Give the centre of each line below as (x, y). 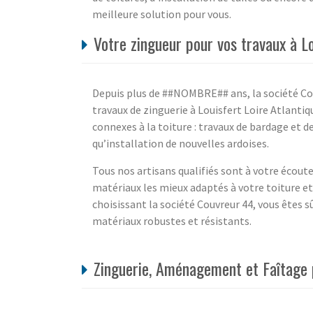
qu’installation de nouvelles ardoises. (181, 143)
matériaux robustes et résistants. (172, 220)
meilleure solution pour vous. (162, 14)
